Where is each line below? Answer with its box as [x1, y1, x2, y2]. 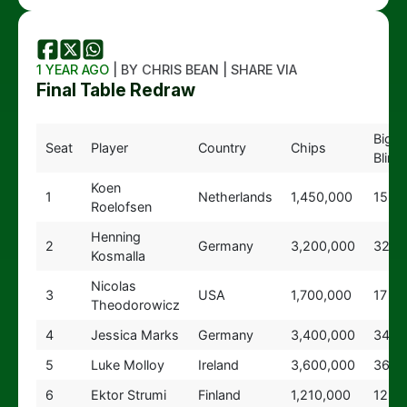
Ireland [197, 357, 239, 372]
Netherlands [197, 189, 273, 204]
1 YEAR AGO [36, 62, 109, 77]
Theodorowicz [90, 297, 180, 313]
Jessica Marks [90, 327, 179, 342]
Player [90, 140, 128, 155]
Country [197, 140, 246, 155]
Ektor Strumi [90, 387, 166, 402]
